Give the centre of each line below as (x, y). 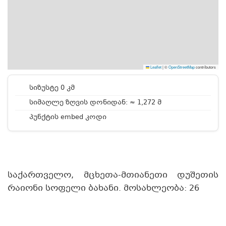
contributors (205, 67)
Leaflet (155, 67)
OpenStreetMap (182, 67)
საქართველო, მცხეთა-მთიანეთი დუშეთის (113, 175)
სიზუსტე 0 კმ (51, 88)
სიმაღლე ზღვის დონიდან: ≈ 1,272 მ (94, 103)
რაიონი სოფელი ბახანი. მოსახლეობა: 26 (103, 188)
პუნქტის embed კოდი (67, 118)
